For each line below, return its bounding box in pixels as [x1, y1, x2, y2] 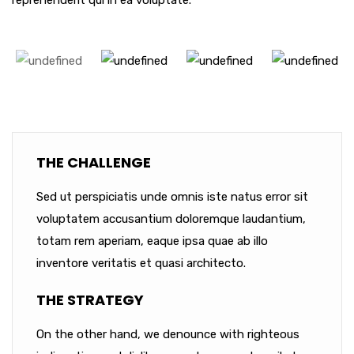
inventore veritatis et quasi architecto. [36, 256, 246, 271]
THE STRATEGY [36, 290, 144, 311]
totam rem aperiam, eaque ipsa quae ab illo [36, 234, 268, 249]
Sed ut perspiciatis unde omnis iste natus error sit [36, 190, 308, 205]
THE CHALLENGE [36, 153, 151, 173]
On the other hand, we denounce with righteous [36, 327, 299, 342]
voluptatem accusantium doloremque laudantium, [36, 212, 306, 227]
